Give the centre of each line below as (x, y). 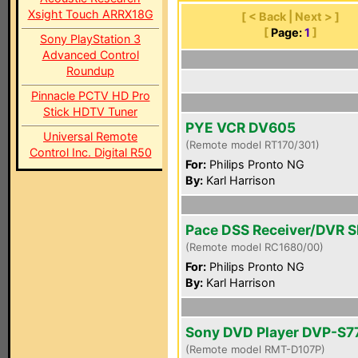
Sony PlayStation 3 (90, 39)
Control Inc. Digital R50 (90, 152)
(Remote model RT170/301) (253, 145)
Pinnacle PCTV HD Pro (90, 95)
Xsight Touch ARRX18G (90, 14)
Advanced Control (90, 55)
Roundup (90, 71)
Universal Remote (90, 136)
